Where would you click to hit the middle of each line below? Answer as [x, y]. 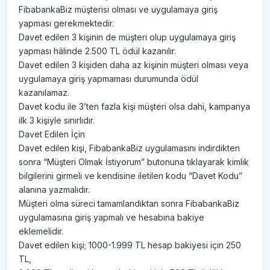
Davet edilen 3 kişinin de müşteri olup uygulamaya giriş [127, 37]
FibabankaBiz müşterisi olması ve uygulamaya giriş [118, 10]
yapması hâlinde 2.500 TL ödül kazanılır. [98, 51]
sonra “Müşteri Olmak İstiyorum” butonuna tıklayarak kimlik [134, 162]
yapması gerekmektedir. [67, 24]
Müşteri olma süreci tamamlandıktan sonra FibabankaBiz [129, 204]
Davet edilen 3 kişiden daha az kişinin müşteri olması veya [134, 65]
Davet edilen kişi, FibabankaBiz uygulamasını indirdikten [130, 148]
